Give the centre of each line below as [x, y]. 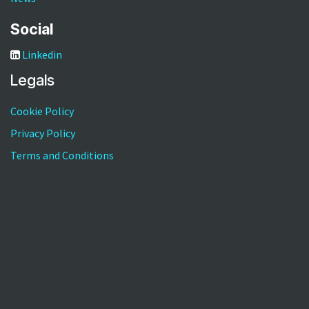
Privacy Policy [43, 133]
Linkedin [42, 55]
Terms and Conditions [62, 156]
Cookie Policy [42, 111]
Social [32, 29]
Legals [32, 80]
